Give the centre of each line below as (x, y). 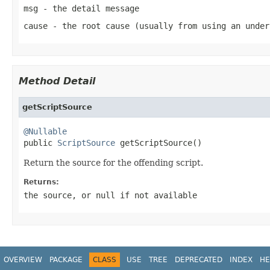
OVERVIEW (23, 259)
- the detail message (89, 8)
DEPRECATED (199, 259)
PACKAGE (66, 259)
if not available (156, 195)
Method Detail (57, 81)
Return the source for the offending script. (113, 162)
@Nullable (45, 131)
